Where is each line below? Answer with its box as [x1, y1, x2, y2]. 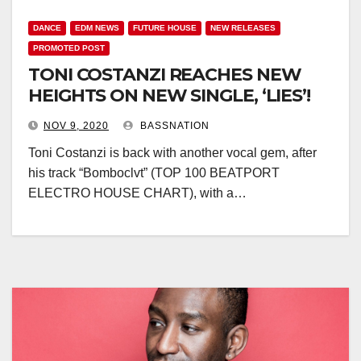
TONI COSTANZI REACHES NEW [28, 64, 301, 85]
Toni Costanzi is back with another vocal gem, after [28, 146, 317, 160]
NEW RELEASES [210, 23, 276, 32]
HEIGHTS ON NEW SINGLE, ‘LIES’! [28, 85, 310, 106]
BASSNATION [137, 120, 210, 131]
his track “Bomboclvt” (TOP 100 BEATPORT [28, 166, 280, 180]
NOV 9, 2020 [44, 120, 109, 131]
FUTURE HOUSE [133, 23, 197, 32]
